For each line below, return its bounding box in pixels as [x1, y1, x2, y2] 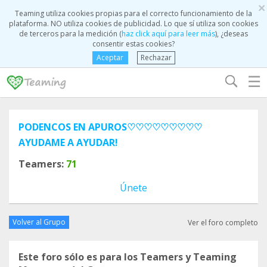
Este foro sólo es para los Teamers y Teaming [18, 250, 237, 263]
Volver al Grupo [13, 217, 66, 227]
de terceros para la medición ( [19, 29, 122, 39]
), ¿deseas [215, 29, 248, 39]
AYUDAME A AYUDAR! [18, 136, 118, 149]
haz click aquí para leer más [122, 29, 215, 39]
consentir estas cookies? [92, 39, 175, 49]
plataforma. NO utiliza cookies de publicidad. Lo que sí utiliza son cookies [9, 18, 258, 29]
